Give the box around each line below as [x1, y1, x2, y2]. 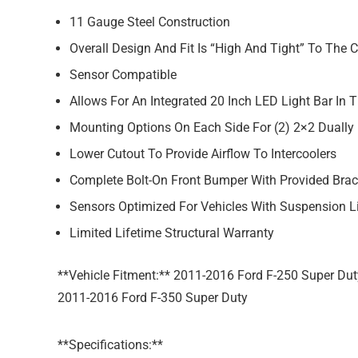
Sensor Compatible [70, 67, 177, 82]
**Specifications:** [58, 337, 163, 352]
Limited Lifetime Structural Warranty [70, 225, 274, 241]
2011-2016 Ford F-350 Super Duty [58, 290, 248, 305]
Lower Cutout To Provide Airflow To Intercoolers [70, 146, 336, 161]
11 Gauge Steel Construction [70, 14, 230, 30]
